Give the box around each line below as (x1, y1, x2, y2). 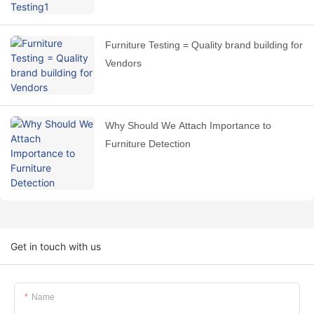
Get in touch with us (11, 240, 101, 253)
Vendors (105, 57, 142, 69)
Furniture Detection (105, 138, 191, 150)
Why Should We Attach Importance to (105, 120, 128, 132)
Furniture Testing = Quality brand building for (105, 39, 303, 51)
